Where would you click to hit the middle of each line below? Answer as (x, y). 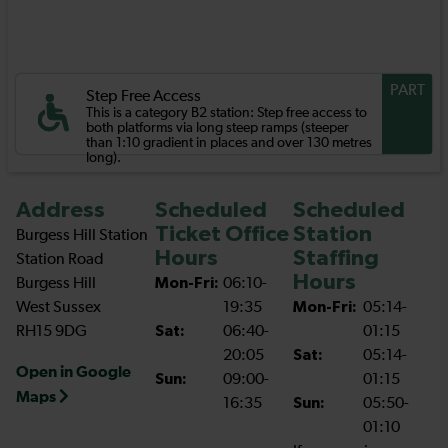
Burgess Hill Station (82, 236)
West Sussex (58, 308)
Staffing (336, 259)
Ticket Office (221, 235)
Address (60, 211)
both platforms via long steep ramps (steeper (217, 128)
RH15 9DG (51, 332)
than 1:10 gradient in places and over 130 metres (229, 143)
